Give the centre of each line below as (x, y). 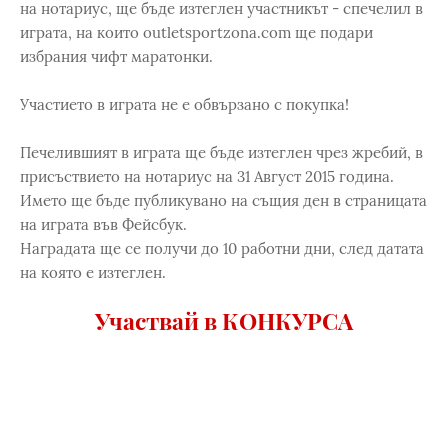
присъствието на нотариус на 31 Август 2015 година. (207, 176)
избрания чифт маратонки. (116, 56)
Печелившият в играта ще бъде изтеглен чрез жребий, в (221, 152)
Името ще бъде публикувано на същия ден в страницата (223, 200)
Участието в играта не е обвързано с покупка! (184, 104)
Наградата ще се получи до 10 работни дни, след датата (222, 248)
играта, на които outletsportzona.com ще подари (196, 32)
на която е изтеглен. (93, 272)
